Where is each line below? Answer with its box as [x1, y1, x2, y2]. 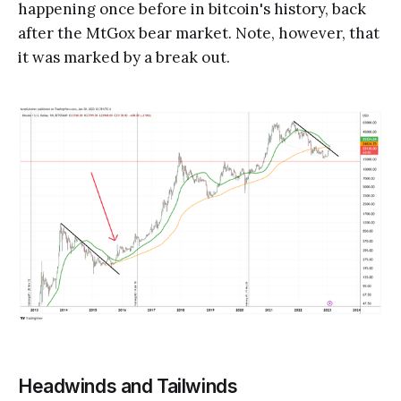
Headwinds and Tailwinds [18, 374, 238, 397]
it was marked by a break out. [18, 47, 230, 68]
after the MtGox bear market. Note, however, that [18, 23, 380, 44]
